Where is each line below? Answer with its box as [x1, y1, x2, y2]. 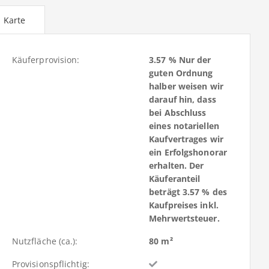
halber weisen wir [149, 80, 223, 92]
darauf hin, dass [149, 94, 216, 106]
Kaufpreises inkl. [149, 199, 219, 211]
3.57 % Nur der [149, 54, 211, 66]
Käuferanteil [149, 173, 201, 185]
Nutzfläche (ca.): [11, 235, 78, 247]
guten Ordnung [149, 67, 213, 79]
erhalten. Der [149, 160, 204, 172]
